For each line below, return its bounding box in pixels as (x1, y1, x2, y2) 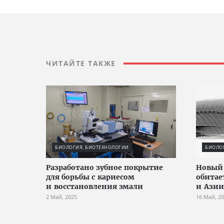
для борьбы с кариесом (46, 172, 134, 181)
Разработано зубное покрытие (46, 163, 163, 172)
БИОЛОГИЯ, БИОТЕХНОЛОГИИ (55, 144, 129, 150)
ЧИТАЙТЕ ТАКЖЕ (46, 58, 116, 68)
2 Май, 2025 (46, 193, 77, 200)
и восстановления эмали (46, 182, 143, 191)
